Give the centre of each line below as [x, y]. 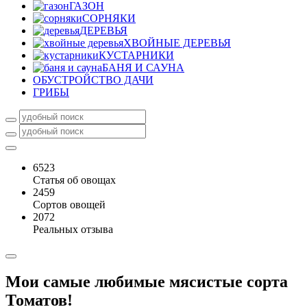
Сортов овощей [69, 205]
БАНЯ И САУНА [143, 67]
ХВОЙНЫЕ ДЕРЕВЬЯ [177, 43]
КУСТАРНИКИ [136, 55]
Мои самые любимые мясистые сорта [147, 281]
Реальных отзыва [73, 229]
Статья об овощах [74, 180]
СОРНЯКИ [109, 18]
